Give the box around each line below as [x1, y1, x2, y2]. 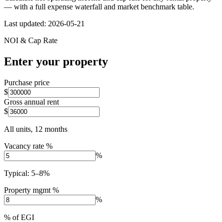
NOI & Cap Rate [4, 36, 57, 45]
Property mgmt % [4, 185, 59, 194]
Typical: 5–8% [4, 168, 50, 177]
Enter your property [4, 55, 108, 68]
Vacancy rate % [4, 141, 53, 150]
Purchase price [4, 78, 50, 87]
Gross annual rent [4, 97, 59, 106]
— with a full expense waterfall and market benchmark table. [4, 2, 194, 11]
